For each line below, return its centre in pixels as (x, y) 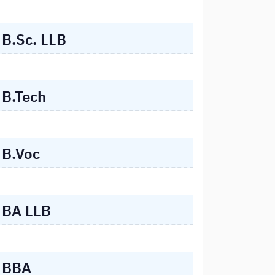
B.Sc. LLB (34, 39)
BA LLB (26, 211)
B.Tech (24, 96)
